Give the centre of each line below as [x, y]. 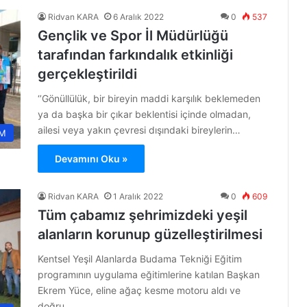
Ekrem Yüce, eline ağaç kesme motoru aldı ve [139, 290]
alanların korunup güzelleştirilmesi [150, 234]
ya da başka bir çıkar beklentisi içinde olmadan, [144, 114]
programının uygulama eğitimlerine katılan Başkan [149, 274]
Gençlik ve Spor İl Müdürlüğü [133, 36]
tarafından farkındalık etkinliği [135, 55]
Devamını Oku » [91, 159]
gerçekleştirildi [87, 74]
